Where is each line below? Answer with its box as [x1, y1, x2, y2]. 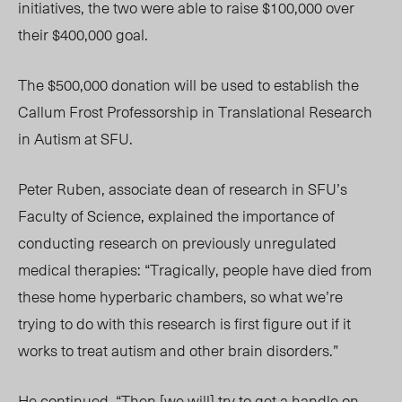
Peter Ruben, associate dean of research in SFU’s [18, 177, 347, 201]
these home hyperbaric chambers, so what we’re [18, 284, 343, 309]
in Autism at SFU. [18, 127, 133, 151]
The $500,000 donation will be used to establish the [18, 73, 359, 97]
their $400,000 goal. [18, 22, 148, 47]
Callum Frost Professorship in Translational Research [18, 100, 372, 124]
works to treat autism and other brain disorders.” [18, 338, 338, 363]
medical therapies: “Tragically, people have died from [18, 258, 371, 282]
